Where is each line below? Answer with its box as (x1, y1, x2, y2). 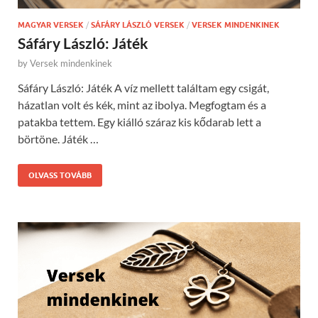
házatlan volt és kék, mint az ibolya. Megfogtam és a (18, 98, 266, 112)
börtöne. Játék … (18, 132, 99, 146)
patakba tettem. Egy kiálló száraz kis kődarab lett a (18, 115, 261, 129)
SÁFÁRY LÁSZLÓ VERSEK (91, 20, 185, 31)
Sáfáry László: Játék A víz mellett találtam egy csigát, (18, 81, 269, 95)
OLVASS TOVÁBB (28, 170, 92, 181)
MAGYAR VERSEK (18, 20, 84, 31)
